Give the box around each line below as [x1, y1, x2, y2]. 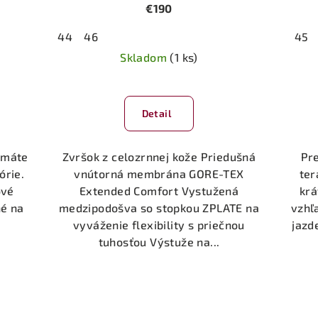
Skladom [120, 50, 170, 64]
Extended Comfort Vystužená [79, 183, 239, 197]
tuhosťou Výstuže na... [98, 234, 220, 248]
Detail [141, 106, 171, 119]
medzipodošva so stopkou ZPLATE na [58, 200, 260, 214]
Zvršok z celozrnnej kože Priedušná [62, 149, 256, 163]
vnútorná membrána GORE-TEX [74, 166, 244, 180]
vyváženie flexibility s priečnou [73, 217, 245, 231]
